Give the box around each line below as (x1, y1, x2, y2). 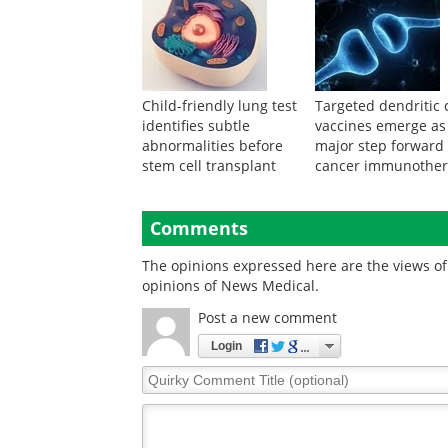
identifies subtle (142, 116, 250, 135)
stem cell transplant (142, 156, 276, 175)
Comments (150, 216, 248, 240)
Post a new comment (198, 308, 337, 327)
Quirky (141, 365, 188, 384)
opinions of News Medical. (142, 276, 319, 295)
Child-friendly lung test (142, 96, 297, 115)
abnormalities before (142, 136, 283, 155)
